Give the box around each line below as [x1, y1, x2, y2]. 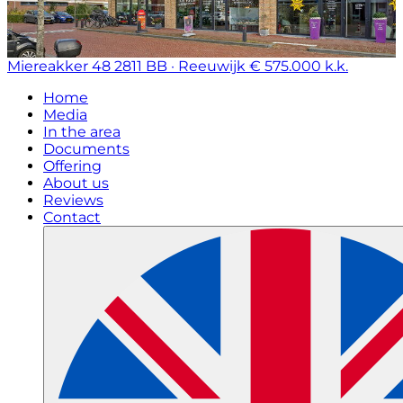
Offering [43, 157, 102, 175]
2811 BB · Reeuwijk [114, 58, 246, 75]
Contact [43, 209, 101, 226]
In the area [43, 123, 121, 140]
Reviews [43, 192, 103, 209]
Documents [43, 140, 130, 157]
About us [43, 175, 109, 192]
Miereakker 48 [7, 58, 111, 75]
